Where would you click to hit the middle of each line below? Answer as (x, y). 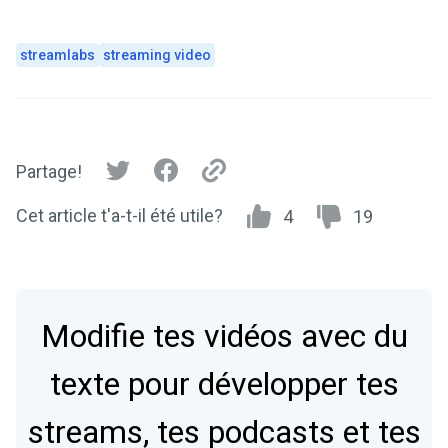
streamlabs (57, 54)
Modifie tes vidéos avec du (224, 336)
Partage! (49, 172)
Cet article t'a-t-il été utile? (119, 215)
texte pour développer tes (224, 384)
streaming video (157, 54)
